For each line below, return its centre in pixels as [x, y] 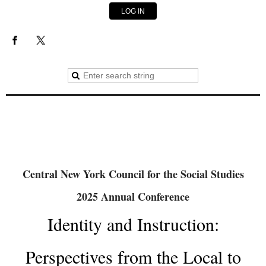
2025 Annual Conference [133, 197]
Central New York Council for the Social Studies [133, 174]
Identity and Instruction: [133, 224]
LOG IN [133, 12]
